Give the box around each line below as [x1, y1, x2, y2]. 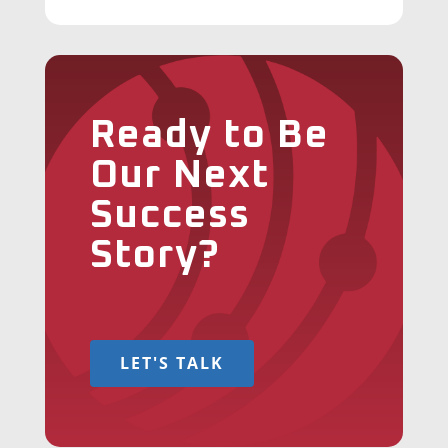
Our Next [89, 154, 269, 195]
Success [89, 194, 250, 235]
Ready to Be [89, 114, 329, 155]
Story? [89, 234, 220, 275]
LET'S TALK [119, 351, 224, 374]
